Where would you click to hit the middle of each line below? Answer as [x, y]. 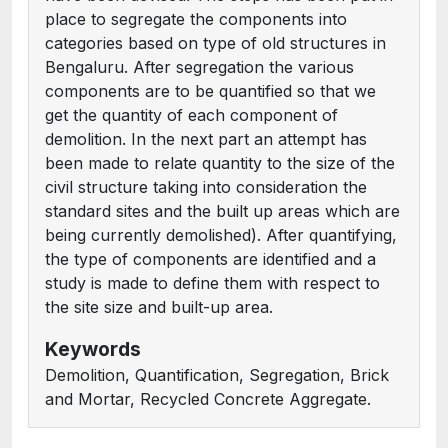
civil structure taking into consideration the [206, 187]
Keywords [93, 349]
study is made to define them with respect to [212, 283]
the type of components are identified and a [210, 259]
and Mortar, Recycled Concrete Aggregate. [208, 399]
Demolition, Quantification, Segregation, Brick [217, 375]
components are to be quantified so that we [210, 91]
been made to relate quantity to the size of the [220, 163]
